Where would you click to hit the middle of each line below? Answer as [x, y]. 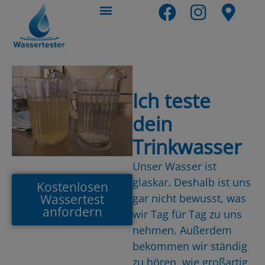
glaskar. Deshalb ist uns [192, 182]
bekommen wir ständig [190, 246]
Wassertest [72, 199]
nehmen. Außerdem [182, 230]
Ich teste [172, 101]
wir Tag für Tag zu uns [187, 214]
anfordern [72, 211]
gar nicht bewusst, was [189, 198]
